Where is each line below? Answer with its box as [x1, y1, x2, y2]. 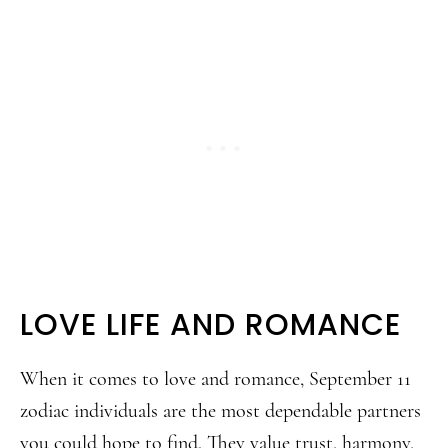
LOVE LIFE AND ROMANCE [20, 304, 401, 346]
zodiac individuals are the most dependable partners [20, 399, 421, 423]
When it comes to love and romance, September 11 [20, 367, 411, 391]
